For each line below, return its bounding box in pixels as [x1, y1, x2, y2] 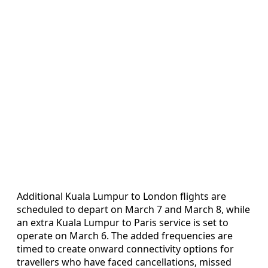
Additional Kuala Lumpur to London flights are [17, 189, 226, 203]
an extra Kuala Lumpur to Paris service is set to [17, 215, 229, 229]
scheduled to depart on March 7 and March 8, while [17, 202, 250, 216]
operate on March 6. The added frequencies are [17, 229, 233, 242]
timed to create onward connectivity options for [17, 242, 234, 255]
